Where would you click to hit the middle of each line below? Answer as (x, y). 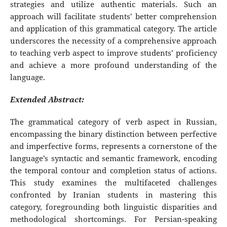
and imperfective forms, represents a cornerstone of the (113, 146)
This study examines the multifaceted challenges (113, 183)
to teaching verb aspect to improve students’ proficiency (113, 53)
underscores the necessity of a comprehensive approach (113, 41)
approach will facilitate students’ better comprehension (113, 17)
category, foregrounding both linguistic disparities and (113, 207)
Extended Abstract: (47, 100)
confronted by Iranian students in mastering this (113, 195)
